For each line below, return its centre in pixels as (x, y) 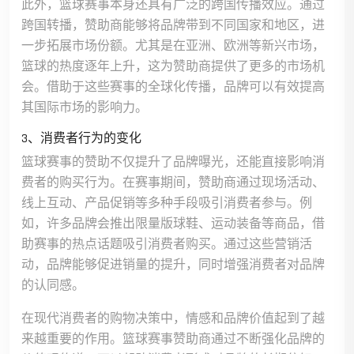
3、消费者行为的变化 (81, 139)
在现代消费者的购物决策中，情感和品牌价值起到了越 (173, 319)
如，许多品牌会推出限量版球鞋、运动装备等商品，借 (173, 224)
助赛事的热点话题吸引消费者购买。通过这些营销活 (167, 245)
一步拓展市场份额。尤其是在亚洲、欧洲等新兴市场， (173, 46)
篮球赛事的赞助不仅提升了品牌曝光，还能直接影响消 (173, 162)
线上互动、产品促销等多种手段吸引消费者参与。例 (167, 203)
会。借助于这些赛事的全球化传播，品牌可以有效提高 (173, 87)
